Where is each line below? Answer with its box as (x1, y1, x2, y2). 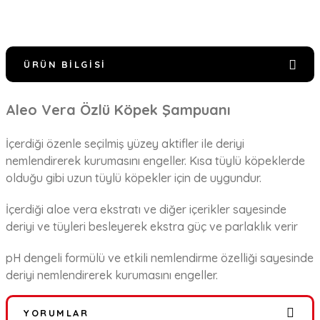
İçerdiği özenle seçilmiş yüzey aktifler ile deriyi (6, 136, 244, 151)
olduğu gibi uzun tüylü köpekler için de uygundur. (6, 170, 261, 185)
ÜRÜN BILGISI (24, 58, 106, 70)
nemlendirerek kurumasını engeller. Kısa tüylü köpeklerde (6, 153, 305, 168)
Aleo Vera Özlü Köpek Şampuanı (6, 100, 231, 119)
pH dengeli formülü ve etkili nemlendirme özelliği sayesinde (6, 250, 314, 265)
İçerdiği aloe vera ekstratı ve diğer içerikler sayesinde (6, 201, 286, 216)
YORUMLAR (24, 306, 89, 319)
